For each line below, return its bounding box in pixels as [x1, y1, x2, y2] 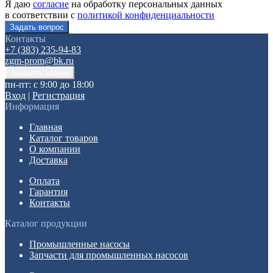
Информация [5, 101, 59, 112]
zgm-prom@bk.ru [5, 55, 74, 66]
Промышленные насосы [29, 238, 130, 249]
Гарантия [29, 186, 68, 197]
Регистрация [32, 90, 85, 101]
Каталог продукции [5, 218, 87, 229]
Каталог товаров [29, 132, 98, 143]
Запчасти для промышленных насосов [29, 249, 188, 260]
